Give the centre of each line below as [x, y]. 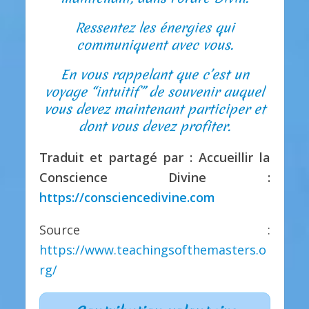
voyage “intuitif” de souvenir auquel [154, 92]
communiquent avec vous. [154, 45]
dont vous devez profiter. [154, 127]
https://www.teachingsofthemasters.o [152, 249]
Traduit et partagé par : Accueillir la [154, 158]
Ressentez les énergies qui [154, 28]
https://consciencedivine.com [127, 198]
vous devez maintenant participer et [154, 109]
